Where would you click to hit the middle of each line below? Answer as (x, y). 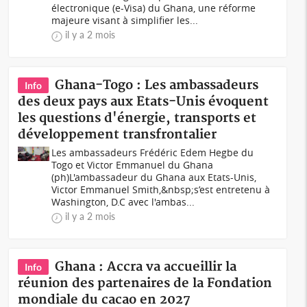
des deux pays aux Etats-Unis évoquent (144, 102)
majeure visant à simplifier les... (125, 20)
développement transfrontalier (118, 135)
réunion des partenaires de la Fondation (145, 283)
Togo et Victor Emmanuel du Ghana (133, 165)
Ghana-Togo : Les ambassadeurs (157, 85)
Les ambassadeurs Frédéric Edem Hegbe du (153, 152)
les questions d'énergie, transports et (137, 118)
